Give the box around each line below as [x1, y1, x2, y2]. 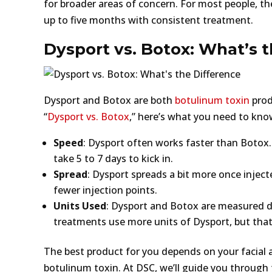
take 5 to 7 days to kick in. [53, 151, 173, 165]
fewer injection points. [53, 183, 157, 197]
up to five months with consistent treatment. [44, 13, 253, 27]
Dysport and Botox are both [44, 93, 175, 107]
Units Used [53, 199, 106, 212]
